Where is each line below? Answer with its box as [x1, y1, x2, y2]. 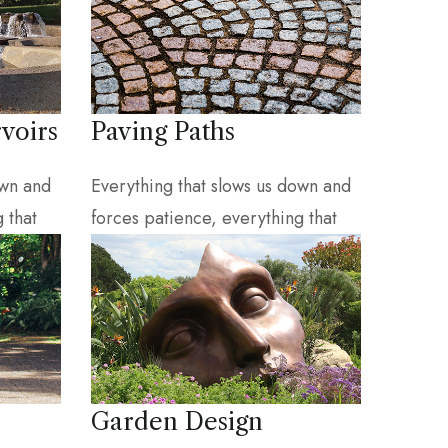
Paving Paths [91, 117, 235, 147]
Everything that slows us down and [91, 173, 351, 200]
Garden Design [91, 406, 263, 436]
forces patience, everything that [91, 205, 337, 232]
